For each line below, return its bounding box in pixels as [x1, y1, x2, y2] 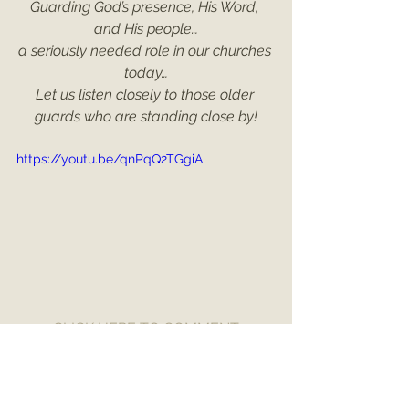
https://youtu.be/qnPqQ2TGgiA [16, 152, 203, 166]
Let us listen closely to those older [35, 86, 257, 103]
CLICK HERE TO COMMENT [53, 319, 239, 337]
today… [124, 64, 168, 81]
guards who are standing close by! [35, 108, 257, 125]
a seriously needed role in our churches [17, 42, 275, 59]
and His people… [94, 20, 198, 37]
